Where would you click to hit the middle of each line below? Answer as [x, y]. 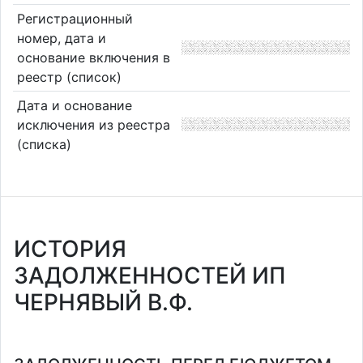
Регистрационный [75, 18]
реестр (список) [69, 77]
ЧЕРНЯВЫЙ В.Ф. [103, 302]
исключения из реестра [93, 124]
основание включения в [93, 57]
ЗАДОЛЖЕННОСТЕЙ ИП [150, 275]
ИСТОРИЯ [70, 249]
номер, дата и [61, 38]
